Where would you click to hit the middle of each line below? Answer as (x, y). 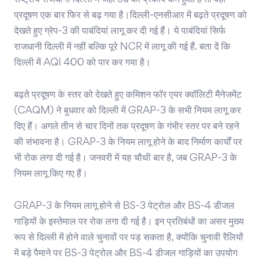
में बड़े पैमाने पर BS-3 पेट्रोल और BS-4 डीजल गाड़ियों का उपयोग (126, 254)
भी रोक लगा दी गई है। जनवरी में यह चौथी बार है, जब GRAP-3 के (125, 159)
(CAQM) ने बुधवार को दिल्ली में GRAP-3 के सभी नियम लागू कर (127, 111)
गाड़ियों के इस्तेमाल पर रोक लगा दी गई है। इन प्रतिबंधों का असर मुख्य (129, 223)
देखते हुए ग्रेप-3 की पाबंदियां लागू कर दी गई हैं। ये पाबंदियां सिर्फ (120, 32)
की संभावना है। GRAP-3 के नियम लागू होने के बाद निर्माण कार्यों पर (128, 143)
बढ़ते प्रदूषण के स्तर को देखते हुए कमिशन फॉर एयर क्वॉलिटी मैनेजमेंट (128, 96)
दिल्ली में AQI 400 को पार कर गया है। (82, 63)
